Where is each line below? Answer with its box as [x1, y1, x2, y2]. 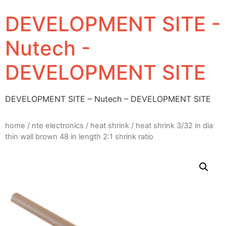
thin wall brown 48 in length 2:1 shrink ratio [5, 132, 153, 142]
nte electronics [32, 121, 84, 131]
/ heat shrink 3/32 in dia [129, 121, 213, 131]
